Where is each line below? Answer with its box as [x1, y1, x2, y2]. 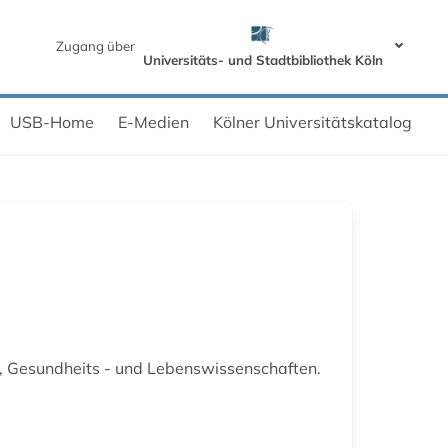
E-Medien [118, 111, 189, 132]
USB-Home [10, 111, 94, 132]
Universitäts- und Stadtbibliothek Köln [142, 51, 383, 68]
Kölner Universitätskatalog [213, 111, 412, 132]
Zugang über [55, 37, 135, 54]
